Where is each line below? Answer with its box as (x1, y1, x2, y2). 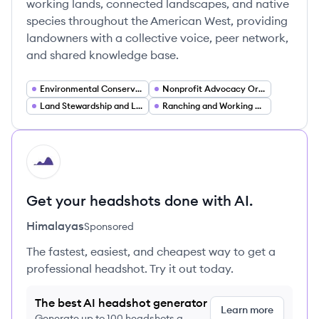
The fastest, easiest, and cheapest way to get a (26, 244, 276, 258)
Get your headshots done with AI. (26, 192, 253, 209)
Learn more (221, 303, 273, 316)
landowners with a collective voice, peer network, (26, 31, 288, 45)
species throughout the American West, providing (26, 14, 288, 28)
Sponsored (84, 220, 134, 233)
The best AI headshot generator (35, 296, 207, 310)
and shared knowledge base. (26, 48, 179, 62)
